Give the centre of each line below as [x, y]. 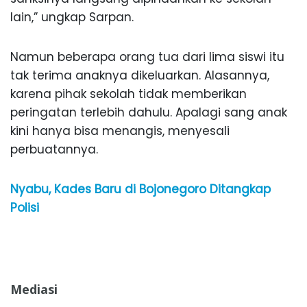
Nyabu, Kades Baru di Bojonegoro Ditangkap [140, 189]
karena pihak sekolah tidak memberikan [128, 94]
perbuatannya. [54, 149]
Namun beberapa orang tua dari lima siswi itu [147, 57]
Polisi [25, 207]
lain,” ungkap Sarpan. [72, 17]
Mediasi [34, 289]
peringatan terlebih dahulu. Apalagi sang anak [149, 112]
